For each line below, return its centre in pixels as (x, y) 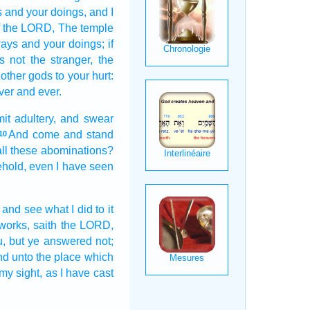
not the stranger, (52, 60)
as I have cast (79, 273)
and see (22, 209)
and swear (87, 119)
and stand (88, 135)
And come (34, 135)
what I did (69, 209)
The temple (85, 28)
